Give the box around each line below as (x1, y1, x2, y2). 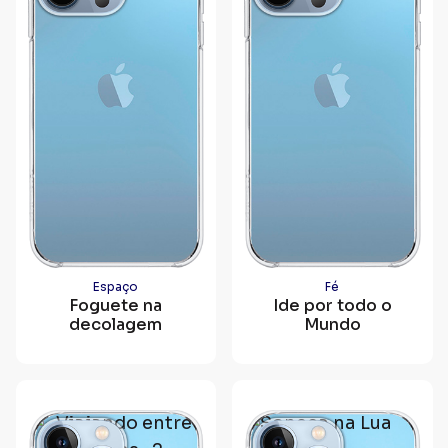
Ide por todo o (272, 295, 392, 316)
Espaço (93, 279, 139, 294)
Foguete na (69, 295, 163, 316)
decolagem (69, 314, 163, 335)
